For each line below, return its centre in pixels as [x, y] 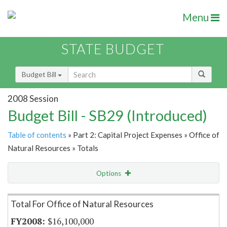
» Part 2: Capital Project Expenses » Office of [143, 135]
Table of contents [37, 135]
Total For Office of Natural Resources [82, 204]
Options [109, 174]
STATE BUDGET [113, 49]
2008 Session [33, 98]
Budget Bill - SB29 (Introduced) [107, 116]
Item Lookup [30, 195]
